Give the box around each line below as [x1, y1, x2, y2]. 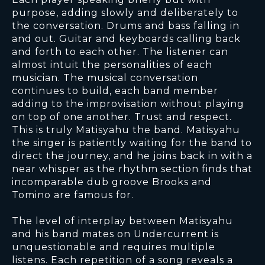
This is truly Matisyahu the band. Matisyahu [12, 124, 240, 136]
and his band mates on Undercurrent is [12, 228, 219, 240]
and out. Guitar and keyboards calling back [12, 33, 241, 45]
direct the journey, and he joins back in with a [12, 150, 253, 162]
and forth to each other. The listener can [12, 46, 228, 58]
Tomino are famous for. [12, 189, 134, 201]
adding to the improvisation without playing [12, 98, 244, 110]
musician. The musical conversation [12, 72, 198, 84]
